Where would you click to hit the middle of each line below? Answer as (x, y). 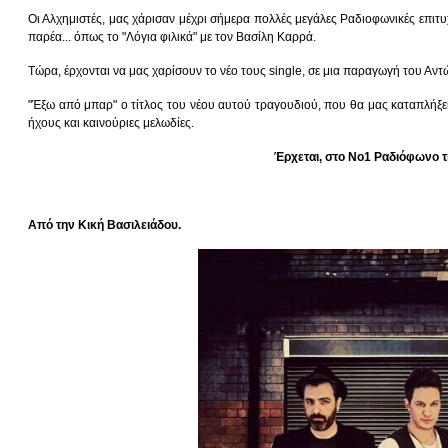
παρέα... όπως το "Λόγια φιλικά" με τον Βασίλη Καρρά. (172, 36)
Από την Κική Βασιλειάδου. (104, 224)
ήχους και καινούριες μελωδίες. (111, 122)
